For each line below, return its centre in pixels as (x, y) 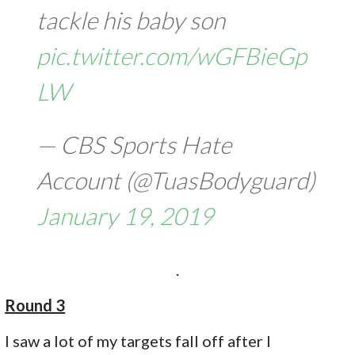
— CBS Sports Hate (134, 145)
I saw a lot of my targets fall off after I (138, 341)
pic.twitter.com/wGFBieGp (172, 55)
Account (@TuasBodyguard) (176, 180)
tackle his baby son (131, 19)
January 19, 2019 (125, 216)
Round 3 (35, 305)
